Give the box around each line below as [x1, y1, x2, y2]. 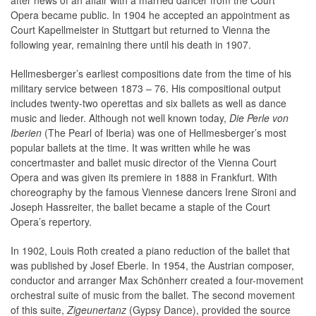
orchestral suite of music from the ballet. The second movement [11, 288, 295, 303]
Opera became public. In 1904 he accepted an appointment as [11, 8, 290, 23]
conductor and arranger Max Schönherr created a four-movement [11, 273, 303, 288]
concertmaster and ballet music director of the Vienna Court [11, 155, 276, 170]
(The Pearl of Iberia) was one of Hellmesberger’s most [42, 126, 286, 140]
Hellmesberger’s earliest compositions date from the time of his [11, 66, 291, 81]
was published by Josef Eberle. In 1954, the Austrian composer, [11, 258, 294, 273]
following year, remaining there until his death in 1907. [11, 37, 251, 52]
